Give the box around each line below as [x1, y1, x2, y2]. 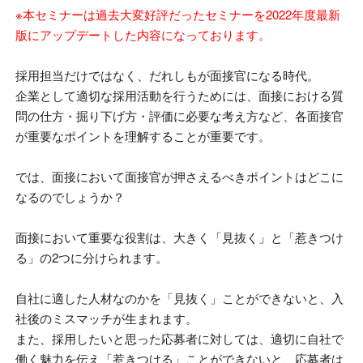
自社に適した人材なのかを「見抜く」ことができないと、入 [15, 289, 344, 306]
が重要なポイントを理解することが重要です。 [15, 127, 271, 144]
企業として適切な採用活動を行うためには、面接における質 [15, 87, 344, 104]
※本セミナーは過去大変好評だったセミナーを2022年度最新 [15, 6, 340, 23]
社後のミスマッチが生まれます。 [15, 310, 198, 327]
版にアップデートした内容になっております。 [15, 26, 271, 43]
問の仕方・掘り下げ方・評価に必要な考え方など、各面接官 [15, 107, 344, 124]
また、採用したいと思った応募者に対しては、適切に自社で [15, 330, 344, 347]
